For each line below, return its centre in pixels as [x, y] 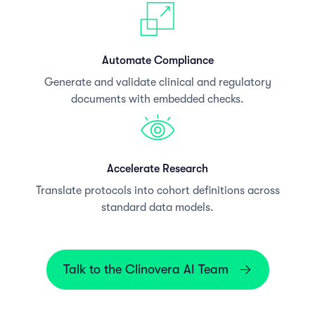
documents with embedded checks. [157, 99]
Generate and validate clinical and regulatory [157, 82]
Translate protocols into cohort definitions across [157, 190]
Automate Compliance [157, 60]
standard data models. [157, 207]
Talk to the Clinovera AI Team [146, 269]
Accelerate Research [157, 168]
